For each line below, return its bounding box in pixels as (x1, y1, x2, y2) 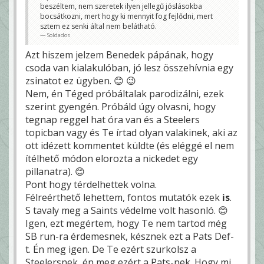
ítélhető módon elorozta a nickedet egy (25, 151, 198, 165)
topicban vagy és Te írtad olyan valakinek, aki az (25, 126, 237, 139)
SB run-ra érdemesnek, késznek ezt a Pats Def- (25, 229, 234, 243)
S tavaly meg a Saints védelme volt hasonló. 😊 (25, 203, 228, 217)
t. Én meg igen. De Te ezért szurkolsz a (25, 242, 196, 256)
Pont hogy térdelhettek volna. (25, 177, 157, 191)
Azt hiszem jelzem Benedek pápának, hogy (25, 48, 213, 61)
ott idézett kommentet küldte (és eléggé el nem (25, 138, 234, 152)
